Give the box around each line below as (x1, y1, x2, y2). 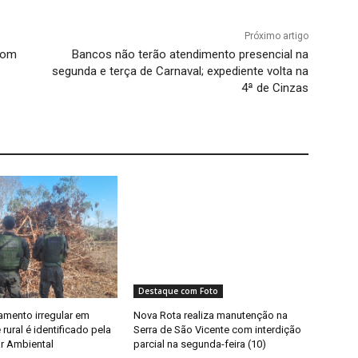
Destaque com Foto (138, 285, 219, 297)
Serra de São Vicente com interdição (133, 324, 302, 336)
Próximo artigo (244, 30, 308, 42)
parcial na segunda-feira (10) (133, 338, 267, 351)
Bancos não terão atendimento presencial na (71, 47, 308, 62)
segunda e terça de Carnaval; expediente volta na (51, 64, 308, 79)
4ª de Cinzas (241, 81, 308, 96)
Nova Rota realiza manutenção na (133, 309, 288, 322)
